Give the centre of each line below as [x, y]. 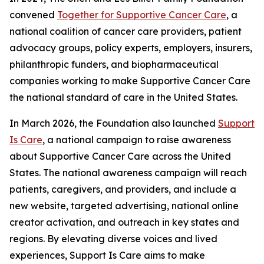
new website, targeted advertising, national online [124, 206]
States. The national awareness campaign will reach [128, 173]
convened [33, 15]
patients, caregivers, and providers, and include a [123, 189]
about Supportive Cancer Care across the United [120, 156]
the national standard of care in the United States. [123, 97]
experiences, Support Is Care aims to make [107, 255]
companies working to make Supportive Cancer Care [130, 81]
